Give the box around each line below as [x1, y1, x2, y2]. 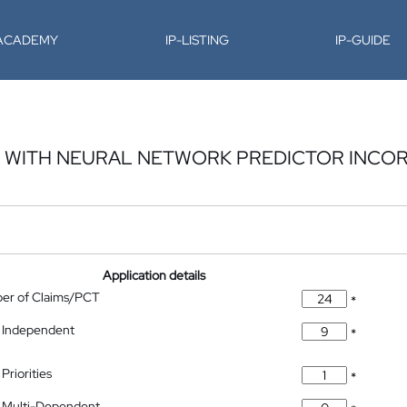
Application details [103, 267, 206, 283]
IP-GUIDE [335, 32, 392, 48]
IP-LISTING [164, 32, 229, 48]
